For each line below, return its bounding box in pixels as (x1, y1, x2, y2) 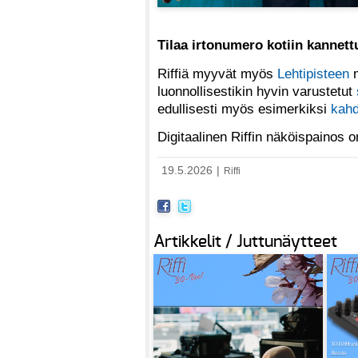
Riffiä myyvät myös (157, 65, 277, 82)
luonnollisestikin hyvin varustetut (157, 82, 356, 99)
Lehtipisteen (277, 65, 349, 82)
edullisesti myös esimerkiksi (157, 100, 331, 117)
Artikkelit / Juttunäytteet (153, 233, 337, 250)
